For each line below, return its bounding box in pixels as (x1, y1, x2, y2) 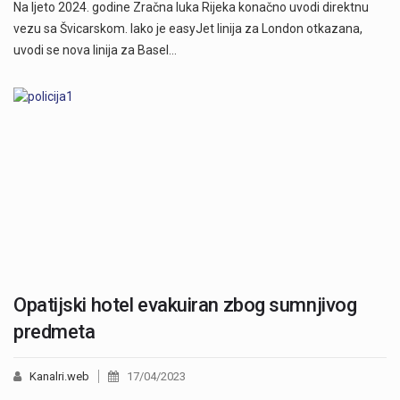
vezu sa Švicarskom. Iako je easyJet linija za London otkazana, (13, 21, 362, 37)
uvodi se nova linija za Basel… (13, 43, 177, 58)
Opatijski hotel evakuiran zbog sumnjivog (13, 294, 357, 317)
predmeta (13, 321, 96, 344)
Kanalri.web (29, 370, 89, 384)
